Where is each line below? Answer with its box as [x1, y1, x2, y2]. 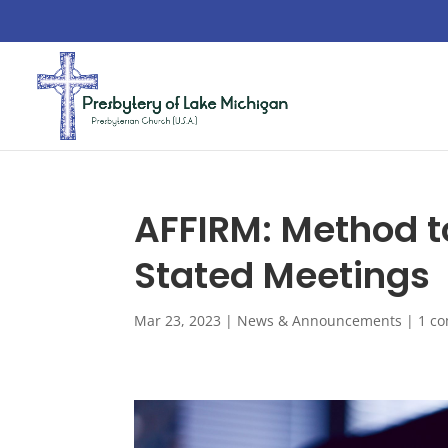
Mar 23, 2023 [134, 311, 222, 330]
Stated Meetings [134, 250, 431, 301]
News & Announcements [237, 311, 403, 330]
